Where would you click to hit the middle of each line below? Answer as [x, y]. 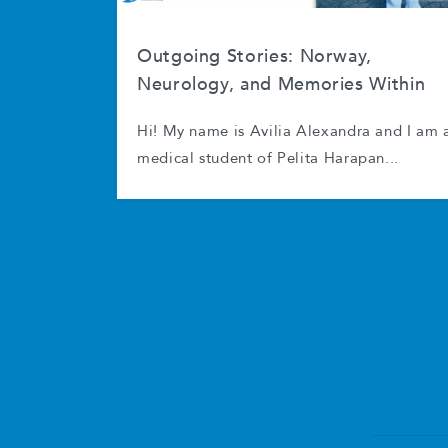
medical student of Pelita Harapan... [268, 159]
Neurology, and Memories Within [281, 84]
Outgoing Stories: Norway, [254, 56]
